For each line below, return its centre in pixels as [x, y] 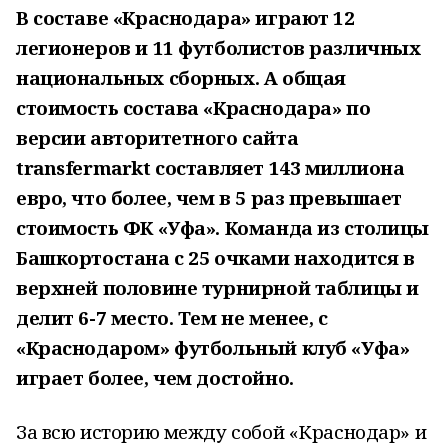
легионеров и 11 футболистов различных [218, 47]
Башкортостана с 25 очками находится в [215, 257]
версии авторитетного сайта [157, 137]
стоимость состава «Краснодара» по [193, 107]
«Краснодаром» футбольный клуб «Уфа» [213, 347]
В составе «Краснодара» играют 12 [185, 17]
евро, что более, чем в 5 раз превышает [209, 197]
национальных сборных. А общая [181, 77]
